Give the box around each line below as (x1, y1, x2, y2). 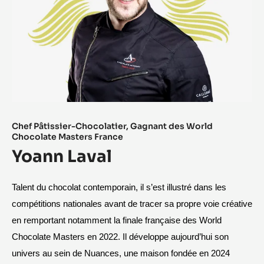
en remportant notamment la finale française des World (12, 215, 222, 225)
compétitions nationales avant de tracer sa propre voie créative (12, 199, 252, 209)
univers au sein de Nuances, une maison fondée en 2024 (12, 248, 230, 258)
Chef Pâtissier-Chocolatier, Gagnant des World (12, 120, 213, 131)
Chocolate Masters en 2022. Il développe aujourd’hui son (12, 232, 229, 242)
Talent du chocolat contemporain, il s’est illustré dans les (12, 182, 226, 192)
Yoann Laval (12, 146, 112, 167)
